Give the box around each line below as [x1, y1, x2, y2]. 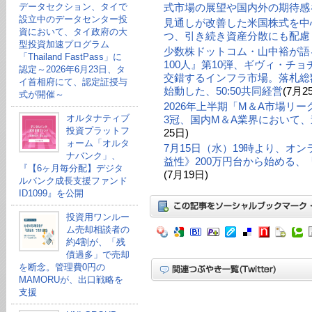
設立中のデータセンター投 [18, 14, 127, 24]
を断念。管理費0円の [18, 262, 105, 272]
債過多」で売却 [65, 249, 130, 260]
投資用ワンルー [65, 212, 130, 222]
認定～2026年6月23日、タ [18, 64, 125, 75]
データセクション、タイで [18, 1, 127, 12]
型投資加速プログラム [18, 39, 109, 49]
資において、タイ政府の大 [18, 26, 127, 37]
